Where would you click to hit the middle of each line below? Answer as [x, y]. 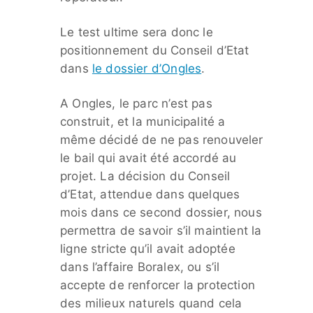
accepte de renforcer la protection [158, 285]
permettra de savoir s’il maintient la [161, 231]
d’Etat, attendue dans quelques [150, 195]
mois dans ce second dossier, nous [161, 213]
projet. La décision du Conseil [145, 176]
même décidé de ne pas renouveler [162, 140]
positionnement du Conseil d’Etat [155, 51]
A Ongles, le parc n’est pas [136, 104]
